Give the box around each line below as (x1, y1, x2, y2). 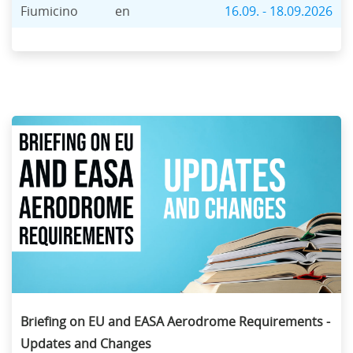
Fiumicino (20, 4, 79, 19)
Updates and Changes (20, 336, 151, 351)
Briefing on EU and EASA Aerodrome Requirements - (20, 314, 330, 329)
